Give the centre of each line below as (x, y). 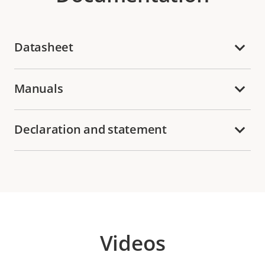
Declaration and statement (91, 129)
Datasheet (44, 47)
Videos (132, 243)
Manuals (39, 88)
